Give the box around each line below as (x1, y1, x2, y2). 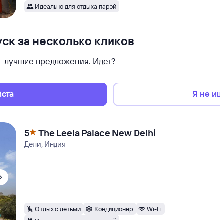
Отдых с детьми (35, 204, 81, 213)
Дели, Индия (24, 139, 66, 149)
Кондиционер (94, 204, 134, 213)
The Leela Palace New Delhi (38, 127, 156, 138)
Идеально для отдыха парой (35, 2, 117, 10)
